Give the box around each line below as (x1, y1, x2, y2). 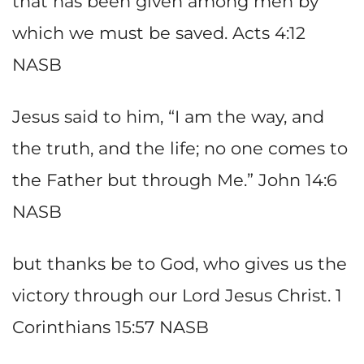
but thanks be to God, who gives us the (12, 253, 347, 275)
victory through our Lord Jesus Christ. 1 (12, 285, 342, 306)
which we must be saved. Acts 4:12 (12, 22, 305, 43)
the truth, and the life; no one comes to (12, 138, 348, 158)
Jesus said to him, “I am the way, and (12, 106, 324, 127)
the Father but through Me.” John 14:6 (12, 170, 337, 190)
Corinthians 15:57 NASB (12, 317, 209, 338)
